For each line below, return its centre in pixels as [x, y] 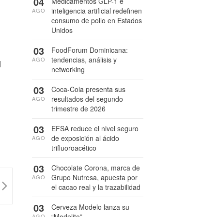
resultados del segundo [87, 99]
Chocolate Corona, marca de [96, 168]
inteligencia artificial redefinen [97, 11]
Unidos [62, 30]
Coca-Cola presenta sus [88, 89]
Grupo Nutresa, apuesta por [94, 177]
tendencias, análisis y [84, 60]
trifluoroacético [74, 148]
